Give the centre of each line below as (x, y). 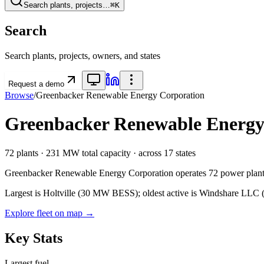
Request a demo (36, 84)
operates (191, 173)
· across (147, 153)
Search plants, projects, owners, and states (82, 55)
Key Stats (34, 238)
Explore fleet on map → (49, 213)
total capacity (105, 153)
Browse (19, 95)
